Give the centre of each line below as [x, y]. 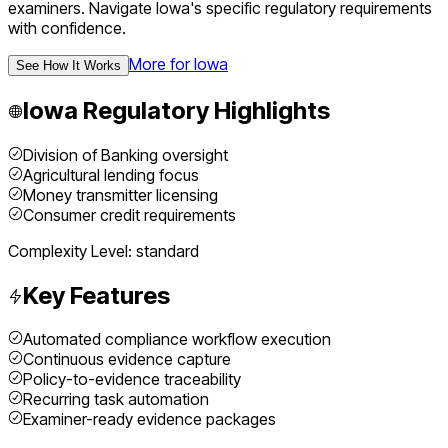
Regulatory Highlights [204, 110]
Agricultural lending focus [111, 174]
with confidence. [67, 27]
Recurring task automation [116, 399]
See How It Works [68, 65]
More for [161, 63]
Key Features [96, 295]
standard [167, 250]
